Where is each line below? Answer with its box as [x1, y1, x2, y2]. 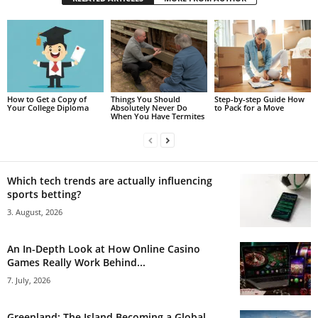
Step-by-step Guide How [214, 93, 305, 104]
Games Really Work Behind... [7, 255, 146, 269]
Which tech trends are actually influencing [7, 173, 212, 187]
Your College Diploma [7, 102, 89, 113]
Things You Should [110, 93, 180, 104]
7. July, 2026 [7, 274, 50, 285]
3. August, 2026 [7, 206, 62, 217]
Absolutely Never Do [110, 102, 187, 113]
